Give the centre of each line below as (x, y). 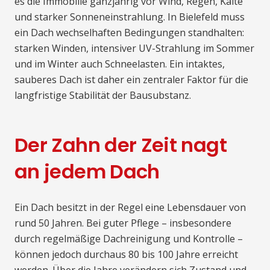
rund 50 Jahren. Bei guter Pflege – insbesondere (123, 223)
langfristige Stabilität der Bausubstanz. (103, 96)
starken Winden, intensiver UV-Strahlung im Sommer (134, 49)
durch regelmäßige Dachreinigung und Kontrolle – (129, 239)
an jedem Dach (87, 172)
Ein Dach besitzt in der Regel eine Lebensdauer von (130, 208)
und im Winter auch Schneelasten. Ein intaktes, (120, 64)
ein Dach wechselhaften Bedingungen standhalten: (129, 33)
